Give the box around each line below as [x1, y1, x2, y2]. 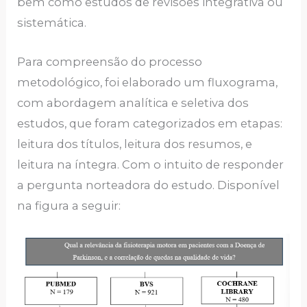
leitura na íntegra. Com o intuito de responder [17, 157, 284, 171]
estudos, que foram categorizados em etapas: [17, 116, 283, 130]
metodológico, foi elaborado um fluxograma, [17, 75, 278, 89]
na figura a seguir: [17, 198, 121, 212]
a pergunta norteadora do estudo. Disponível [17, 177, 280, 192]
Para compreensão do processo [17, 54, 203, 69]
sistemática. [17, 16, 87, 30]
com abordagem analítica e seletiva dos [17, 95, 249, 110]
